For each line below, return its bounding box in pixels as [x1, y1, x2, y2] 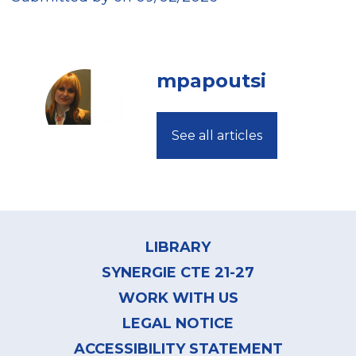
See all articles [171, 128, 262, 144]
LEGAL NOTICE [122, 315, 234, 333]
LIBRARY [145, 238, 211, 257]
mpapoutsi [156, 69, 266, 93]
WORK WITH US [118, 289, 238, 308]
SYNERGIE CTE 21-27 [102, 264, 254, 282]
